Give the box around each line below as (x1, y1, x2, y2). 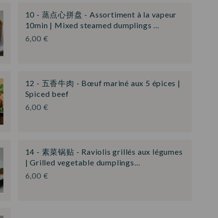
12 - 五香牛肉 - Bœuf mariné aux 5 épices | (25, 78, 181, 88)
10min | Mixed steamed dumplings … (25, 20, 160, 30)
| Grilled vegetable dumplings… (25, 157, 141, 167)
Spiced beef (25, 89, 69, 98)
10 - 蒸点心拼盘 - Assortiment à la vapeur (25, 10, 177, 19)
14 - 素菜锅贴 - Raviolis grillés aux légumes (25, 146, 183, 156)
